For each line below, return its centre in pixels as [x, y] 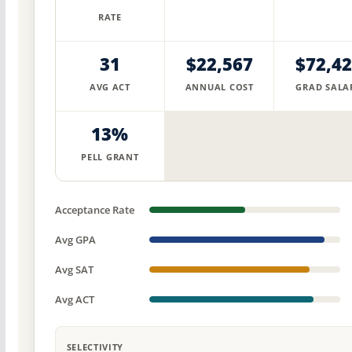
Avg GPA [75, 240]
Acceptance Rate [94, 210]
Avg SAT [74, 270]
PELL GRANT [110, 158]
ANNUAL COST [219, 88]
